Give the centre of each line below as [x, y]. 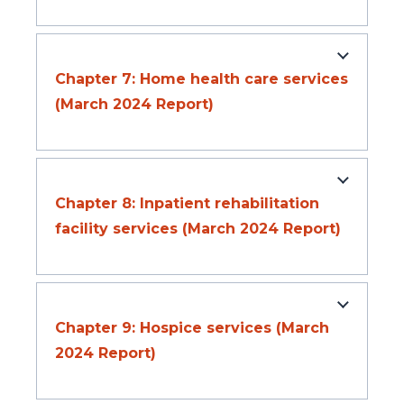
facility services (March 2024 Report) [198, 229]
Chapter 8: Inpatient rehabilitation [187, 204]
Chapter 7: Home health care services [202, 79]
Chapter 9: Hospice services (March [192, 328]
